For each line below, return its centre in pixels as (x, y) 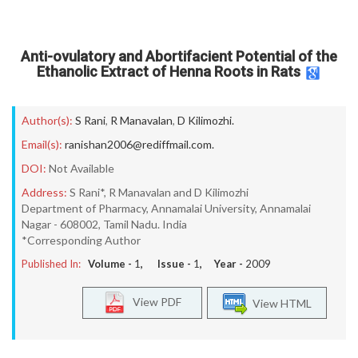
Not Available (82, 168)
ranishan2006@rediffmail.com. (139, 144)
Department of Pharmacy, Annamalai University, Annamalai (166, 208)
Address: (44, 192)
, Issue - (167, 264)
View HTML (280, 303)
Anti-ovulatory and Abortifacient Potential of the (179, 56)
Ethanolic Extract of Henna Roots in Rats (168, 72)
